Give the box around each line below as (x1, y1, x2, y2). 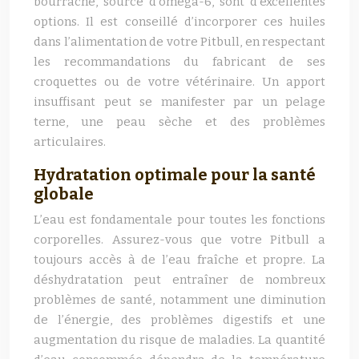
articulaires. (34, 135, 106, 149)
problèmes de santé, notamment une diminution (34, 292, 325, 307)
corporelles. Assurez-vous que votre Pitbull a (34, 232, 325, 247)
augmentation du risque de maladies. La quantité (34, 333, 325, 347)
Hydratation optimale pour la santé (34, 165, 316, 184)
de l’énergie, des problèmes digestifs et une (34, 313, 325, 327)
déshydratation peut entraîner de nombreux (34, 272, 325, 287)
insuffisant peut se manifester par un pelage (34, 95, 325, 109)
